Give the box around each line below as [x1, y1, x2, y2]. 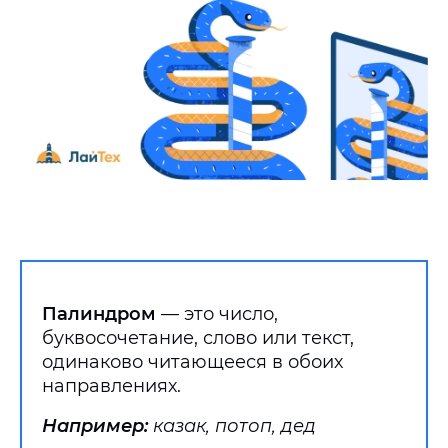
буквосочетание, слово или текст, [42, 327, 354, 349]
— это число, [156, 303, 278, 325]
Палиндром [42, 303, 156, 325]
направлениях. [42, 375, 181, 397]
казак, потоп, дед [153, 415, 316, 437]
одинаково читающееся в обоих [42, 351, 343, 373]
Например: [42, 415, 153, 437]
